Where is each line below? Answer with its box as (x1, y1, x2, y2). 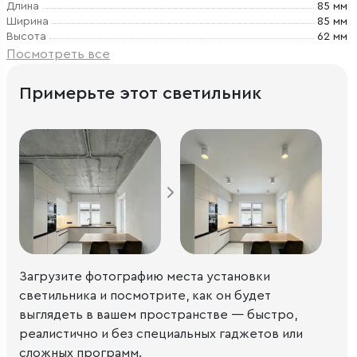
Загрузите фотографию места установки (19, 269, 270, 283)
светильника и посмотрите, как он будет (19, 288, 271, 302)
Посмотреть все (6, 48, 110, 61)
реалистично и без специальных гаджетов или (19, 327, 303, 340)
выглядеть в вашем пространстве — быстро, (19, 308, 297, 321)
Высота (6, 31, 46, 42)
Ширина (6, 16, 49, 27)
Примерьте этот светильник (19, 84, 261, 102)
